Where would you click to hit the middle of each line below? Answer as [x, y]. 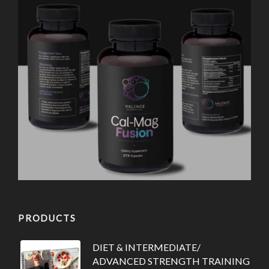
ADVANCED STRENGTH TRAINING [171, 261]
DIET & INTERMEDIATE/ [147, 247]
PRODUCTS [47, 218]
